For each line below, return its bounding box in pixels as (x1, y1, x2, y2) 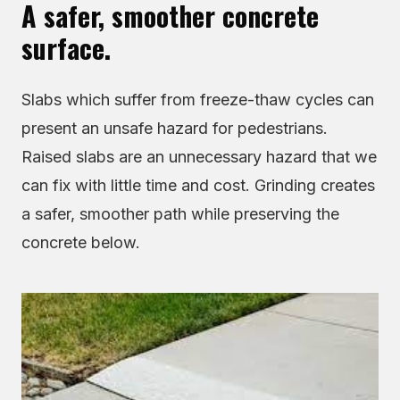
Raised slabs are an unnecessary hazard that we (21, 147, 377, 166)
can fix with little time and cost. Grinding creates (21, 176, 375, 195)
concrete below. (21, 233, 140, 252)
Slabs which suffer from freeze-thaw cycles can (21, 90, 374, 109)
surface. (21, 28, 111, 68)
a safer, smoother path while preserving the (21, 204, 339, 223)
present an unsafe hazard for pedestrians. (21, 119, 328, 137)
